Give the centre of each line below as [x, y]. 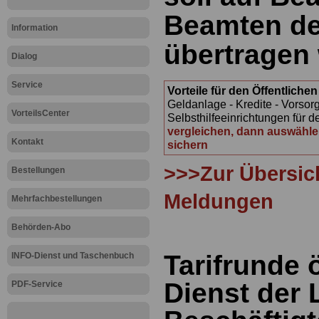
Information [35, 28]
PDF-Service [37, 284]
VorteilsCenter [41, 113]
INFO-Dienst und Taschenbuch [73, 256]
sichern [188, 145]
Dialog [24, 56]
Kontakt [27, 142]
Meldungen [219, 202]
